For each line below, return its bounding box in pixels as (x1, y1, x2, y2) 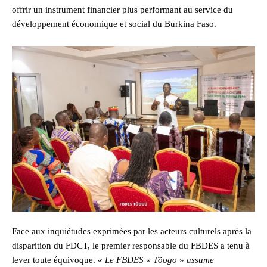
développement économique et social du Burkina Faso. (12, 18, 216, 29)
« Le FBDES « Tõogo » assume (98, 255, 214, 265)
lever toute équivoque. (12, 255, 98, 265)
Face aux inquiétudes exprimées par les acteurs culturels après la (12, 226, 252, 237)
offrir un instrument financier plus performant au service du (12, 4, 233, 14)
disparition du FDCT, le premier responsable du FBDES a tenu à (12, 241, 250, 251)
